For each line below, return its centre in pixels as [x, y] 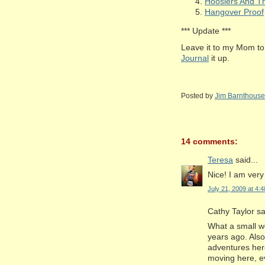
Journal [195, 58]
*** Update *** [206, 30]
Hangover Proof [234, 12]
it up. [219, 58]
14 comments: [209, 141]
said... [245, 159]
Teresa [220, 159]
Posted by [198, 96]
